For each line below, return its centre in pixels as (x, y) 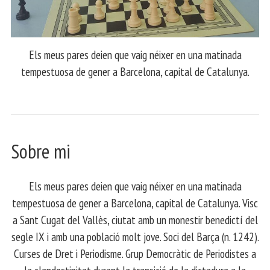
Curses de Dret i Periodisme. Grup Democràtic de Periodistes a (135, 253)
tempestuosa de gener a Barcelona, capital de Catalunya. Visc (135, 202)
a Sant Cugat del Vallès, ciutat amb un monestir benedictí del (135, 219)
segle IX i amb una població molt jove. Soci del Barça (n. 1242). (135, 236)
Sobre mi (41, 152)
